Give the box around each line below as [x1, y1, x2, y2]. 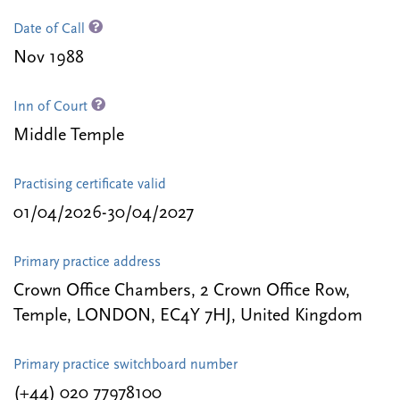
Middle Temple [13, 127, 124, 146]
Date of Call [13, 22, 88, 37]
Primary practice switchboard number [13, 358, 237, 373]
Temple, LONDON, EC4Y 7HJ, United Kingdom [13, 307, 362, 326]
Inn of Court [13, 100, 91, 115]
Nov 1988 [13, 49, 84, 68]
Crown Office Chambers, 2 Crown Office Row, [13, 282, 350, 301]
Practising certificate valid [13, 178, 166, 193]
